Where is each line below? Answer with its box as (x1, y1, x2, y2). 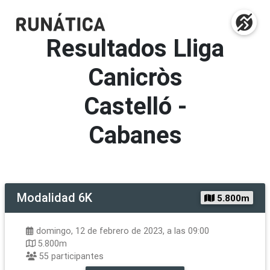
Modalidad (17, 190, 75, 205)
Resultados (46, 33, 167, 63)
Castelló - (83, 91, 187, 121)
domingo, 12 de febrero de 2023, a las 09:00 (36, 225, 209, 236)
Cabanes (88, 120, 182, 149)
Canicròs (87, 62, 183, 92)
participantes (51, 251, 104, 262)
